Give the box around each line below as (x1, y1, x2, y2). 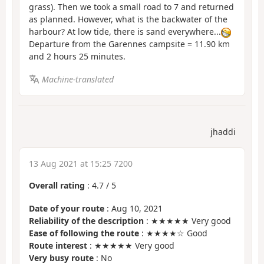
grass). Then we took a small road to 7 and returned (29, 1, 234, 13)
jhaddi (210, 126, 236, 138)
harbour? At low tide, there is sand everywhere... (29, 26, 221, 38)
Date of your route (29, 202, 104, 214)
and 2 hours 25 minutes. (29, 51, 126, 62)
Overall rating (29, 180, 85, 192)
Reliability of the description (29, 214, 144, 226)
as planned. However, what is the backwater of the (29, 14, 227, 25)
